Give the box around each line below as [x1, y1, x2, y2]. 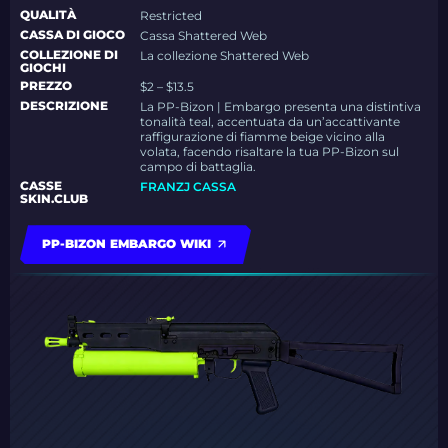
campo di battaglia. [140, 159, 257, 175]
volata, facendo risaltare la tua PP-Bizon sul [140, 144, 400, 160]
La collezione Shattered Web [140, 48, 310, 64]
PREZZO [20, 78, 72, 94]
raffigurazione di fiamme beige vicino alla [140, 129, 386, 145]
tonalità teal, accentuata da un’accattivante [140, 114, 401, 130]
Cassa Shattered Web [140, 28, 268, 44]
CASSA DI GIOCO [20, 27, 125, 43]
